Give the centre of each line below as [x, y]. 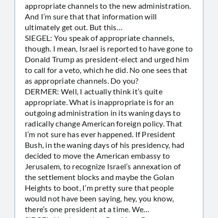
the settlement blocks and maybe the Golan [100, 177]
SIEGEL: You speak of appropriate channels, [100, 37]
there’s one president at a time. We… [87, 209]
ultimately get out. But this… [74, 27]
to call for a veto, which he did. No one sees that [106, 70]
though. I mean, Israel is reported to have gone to [109, 48]
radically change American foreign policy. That [104, 123]
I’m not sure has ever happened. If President [100, 134]
